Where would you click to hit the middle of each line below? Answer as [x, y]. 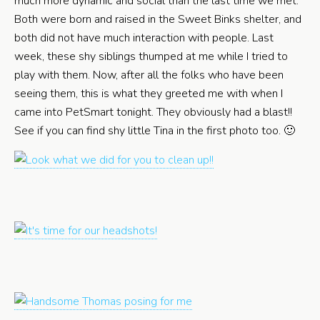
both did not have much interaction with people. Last [144, 38]
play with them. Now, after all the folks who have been [149, 75]
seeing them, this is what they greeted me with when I [149, 94]
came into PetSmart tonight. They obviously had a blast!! [153, 112]
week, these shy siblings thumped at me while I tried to [151, 56]
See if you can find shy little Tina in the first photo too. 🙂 [155, 131]
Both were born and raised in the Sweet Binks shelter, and [158, 19]
